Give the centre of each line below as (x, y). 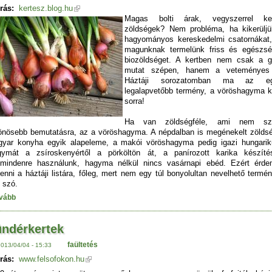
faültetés (82, 244)
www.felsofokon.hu (52, 259)
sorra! (134, 101)
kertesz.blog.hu (46, 8)
